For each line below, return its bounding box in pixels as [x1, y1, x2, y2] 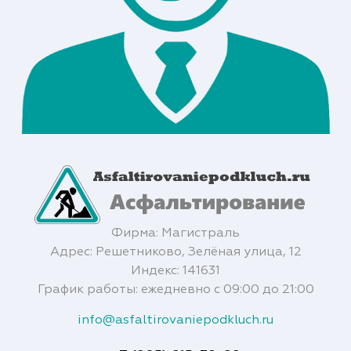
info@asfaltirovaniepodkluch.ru [78, 314, 273, 327]
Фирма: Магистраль [111, 227, 240, 241]
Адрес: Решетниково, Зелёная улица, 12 [49, 246, 302, 259]
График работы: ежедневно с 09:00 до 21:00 [37, 284, 314, 297]
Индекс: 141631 [131, 265, 220, 278]
